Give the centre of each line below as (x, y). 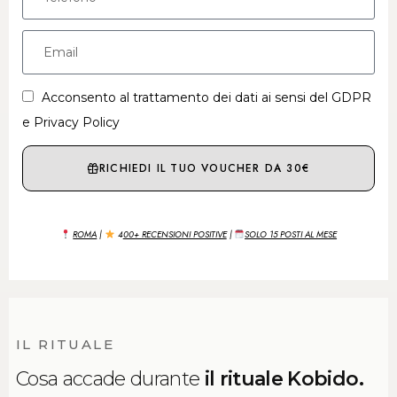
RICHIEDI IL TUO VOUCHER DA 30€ (205, 169)
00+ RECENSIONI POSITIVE (175, 235)
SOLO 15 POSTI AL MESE (291, 235)
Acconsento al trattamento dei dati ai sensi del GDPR (207, 98)
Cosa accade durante (110, 379)
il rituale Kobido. (284, 379)
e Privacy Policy (71, 123)
